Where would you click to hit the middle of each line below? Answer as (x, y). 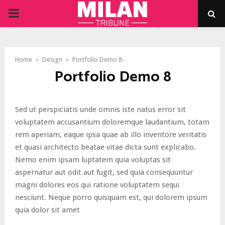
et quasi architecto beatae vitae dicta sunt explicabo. (105, 147)
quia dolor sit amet (47, 210)
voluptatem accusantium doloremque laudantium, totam (112, 122)
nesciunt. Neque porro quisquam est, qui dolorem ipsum (111, 197)
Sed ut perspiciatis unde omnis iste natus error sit (100, 109)
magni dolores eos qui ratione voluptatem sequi (97, 185)
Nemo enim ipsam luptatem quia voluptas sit (93, 160)
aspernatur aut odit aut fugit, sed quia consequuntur (104, 172)
